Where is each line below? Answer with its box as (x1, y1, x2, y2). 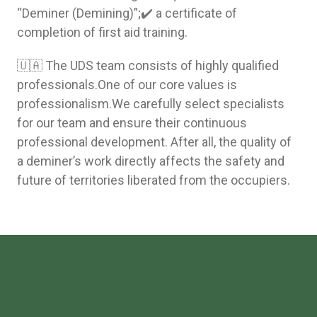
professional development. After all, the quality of (17, 134, 292, 149)
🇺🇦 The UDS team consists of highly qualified (17, 57, 279, 73)
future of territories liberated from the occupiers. (17, 172, 290, 188)
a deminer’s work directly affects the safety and (17, 153, 284, 168)
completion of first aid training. (17, 24, 188, 40)
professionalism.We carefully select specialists (17, 96, 284, 111)
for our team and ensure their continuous (17, 115, 247, 130)
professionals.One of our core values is (17, 76, 237, 92)
